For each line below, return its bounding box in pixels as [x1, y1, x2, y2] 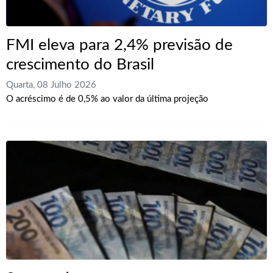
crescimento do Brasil [6, 57, 154, 73]
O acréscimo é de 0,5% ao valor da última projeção [6, 94, 208, 104]
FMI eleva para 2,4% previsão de [6, 37, 233, 54]
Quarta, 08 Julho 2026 [6, 80, 96, 90]
